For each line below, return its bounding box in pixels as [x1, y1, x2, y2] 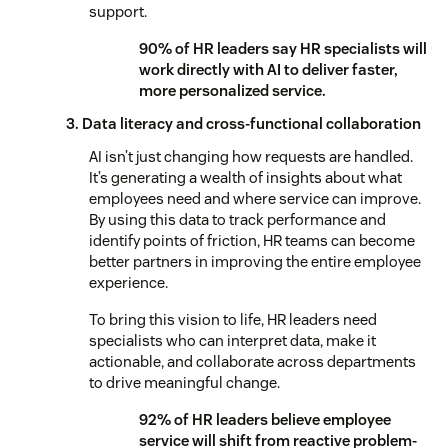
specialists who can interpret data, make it [89, 330, 376, 350]
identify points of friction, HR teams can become [89, 230, 415, 250]
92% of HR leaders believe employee [139, 409, 391, 429]
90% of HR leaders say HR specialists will [139, 38, 427, 58]
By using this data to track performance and [89, 209, 386, 229]
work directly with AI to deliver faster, [139, 59, 398, 79]
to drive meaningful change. [89, 372, 280, 392]
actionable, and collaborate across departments [89, 351, 416, 371]
